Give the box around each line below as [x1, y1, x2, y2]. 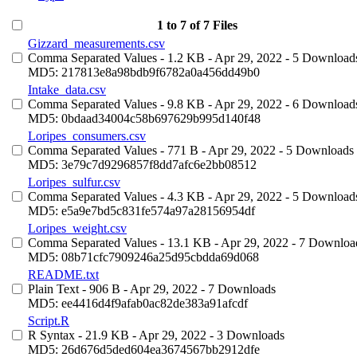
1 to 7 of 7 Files [157, 18, 237, 32]
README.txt [28, 268, 99, 281]
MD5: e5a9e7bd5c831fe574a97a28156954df [28, 204, 255, 218]
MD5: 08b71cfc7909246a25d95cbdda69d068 [28, 250, 259, 264]
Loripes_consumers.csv [28, 129, 146, 143]
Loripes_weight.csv [28, 222, 127, 235]
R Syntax [28, 328, 75, 342]
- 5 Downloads [276, 143, 354, 157]
